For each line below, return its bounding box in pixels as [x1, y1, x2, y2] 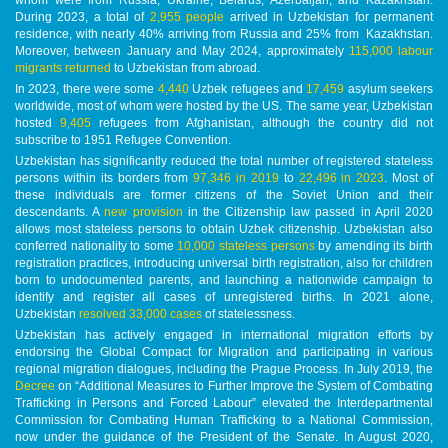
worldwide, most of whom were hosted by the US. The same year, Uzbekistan [15, 98, 433, 113]
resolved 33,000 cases [79, 306, 202, 321]
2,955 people [149, 9, 225, 24]
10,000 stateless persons [177, 238, 315, 253]
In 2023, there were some [15, 81, 158, 96]
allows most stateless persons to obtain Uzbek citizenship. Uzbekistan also [15, 221, 433, 236]
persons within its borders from [15, 170, 194, 185]
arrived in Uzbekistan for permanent [224, 9, 434, 24]
